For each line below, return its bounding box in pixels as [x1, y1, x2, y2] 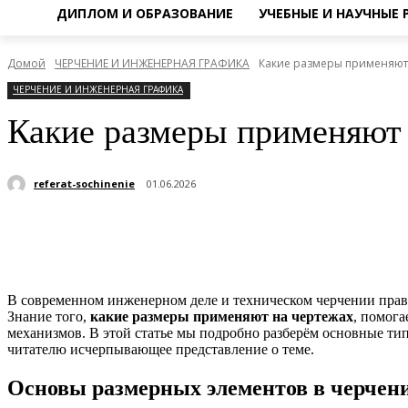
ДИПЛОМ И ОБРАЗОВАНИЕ [56, 5, 233, 22]
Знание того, [7, 309, 90, 325]
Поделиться [76, 224, 145, 239]
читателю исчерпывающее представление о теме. [7, 342, 314, 358]
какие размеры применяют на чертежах [90, 309, 353, 325]
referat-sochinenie [34, 176, 135, 190]
